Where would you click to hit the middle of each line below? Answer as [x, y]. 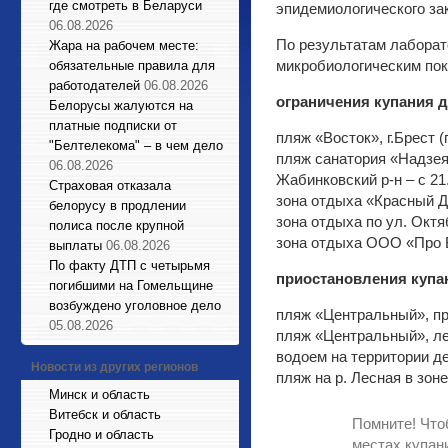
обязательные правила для [132, 65]
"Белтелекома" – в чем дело [136, 145]
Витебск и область [105, 414]
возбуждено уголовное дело [135, 305]
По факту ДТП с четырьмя [129, 265]
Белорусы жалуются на [121, 105]
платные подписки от [113, 125]
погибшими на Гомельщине [131, 285]
